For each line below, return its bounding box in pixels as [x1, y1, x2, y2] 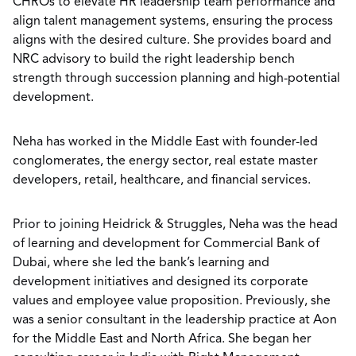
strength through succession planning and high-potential [13, 72, 340, 85]
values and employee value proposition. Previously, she [13, 295, 331, 308]
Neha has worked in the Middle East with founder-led [13, 136, 318, 149]
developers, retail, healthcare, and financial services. [13, 174, 311, 187]
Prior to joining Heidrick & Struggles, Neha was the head [13, 219, 338, 231]
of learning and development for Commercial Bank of [13, 238, 319, 250]
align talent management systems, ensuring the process [13, 15, 333, 28]
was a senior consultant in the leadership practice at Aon [13, 314, 337, 327]
